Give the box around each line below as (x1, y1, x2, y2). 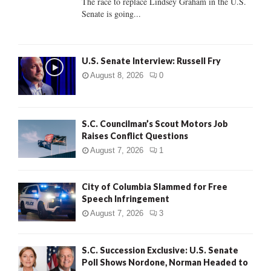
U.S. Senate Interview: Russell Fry (82, 55, 221, 66)
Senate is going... (82, 7, 141, 19)
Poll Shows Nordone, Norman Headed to (82, 256, 248, 267)
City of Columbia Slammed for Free (82, 181, 227, 192)
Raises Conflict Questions (82, 130, 188, 141)
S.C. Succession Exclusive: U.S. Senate (82, 244, 238, 255)
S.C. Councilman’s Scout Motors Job (82, 118, 228, 129)
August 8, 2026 (90, 70, 143, 80)
